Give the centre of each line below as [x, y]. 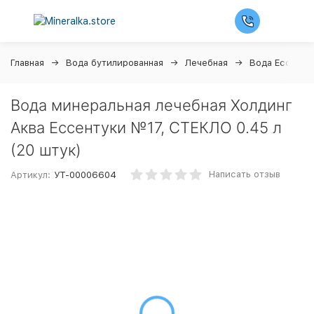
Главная [27, 63]
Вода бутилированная [115, 63]
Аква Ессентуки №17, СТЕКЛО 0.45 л [146, 128]
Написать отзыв [245, 174]
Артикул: [30, 175]
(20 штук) [46, 150]
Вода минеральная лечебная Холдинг [151, 105]
